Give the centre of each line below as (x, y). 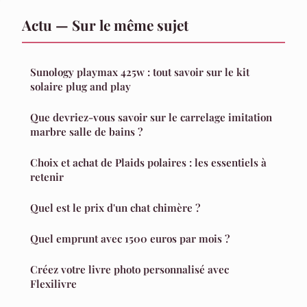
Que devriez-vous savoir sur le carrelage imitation (151, 118)
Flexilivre (53, 284)
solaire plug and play (81, 87)
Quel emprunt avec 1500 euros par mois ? (130, 239)
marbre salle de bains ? (86, 132)
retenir (47, 177)
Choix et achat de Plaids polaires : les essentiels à (148, 163)
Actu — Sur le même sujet (105, 25)
